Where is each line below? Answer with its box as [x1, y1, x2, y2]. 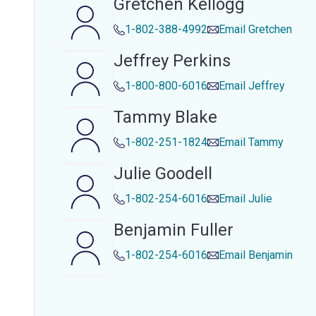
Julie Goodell [114, 164, 212, 183]
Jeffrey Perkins [114, 51, 231, 71]
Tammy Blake [114, 107, 217, 127]
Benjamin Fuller [114, 220, 233, 240]
